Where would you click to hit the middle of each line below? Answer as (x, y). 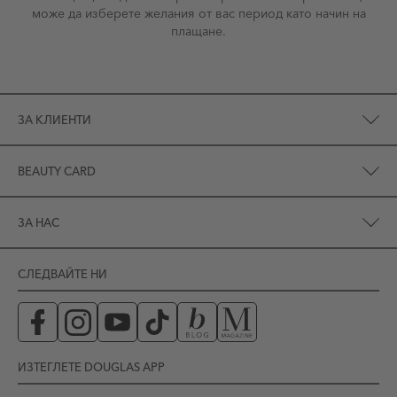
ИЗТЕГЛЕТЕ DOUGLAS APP (91, 367)
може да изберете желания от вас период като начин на (198, 13)
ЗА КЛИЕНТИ (54, 120)
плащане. (198, 31)
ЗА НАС (39, 222)
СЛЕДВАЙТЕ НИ (62, 274)
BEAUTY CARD (57, 171)
